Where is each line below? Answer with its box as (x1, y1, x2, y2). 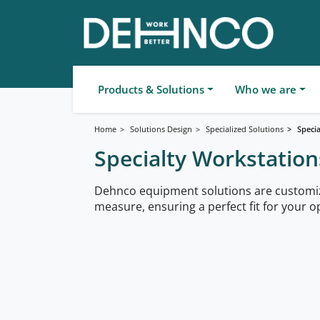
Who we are (234, 82, 296, 96)
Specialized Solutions (206, 123, 284, 134)
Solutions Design (130, 123, 192, 134)
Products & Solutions (98, 82, 204, 96)
